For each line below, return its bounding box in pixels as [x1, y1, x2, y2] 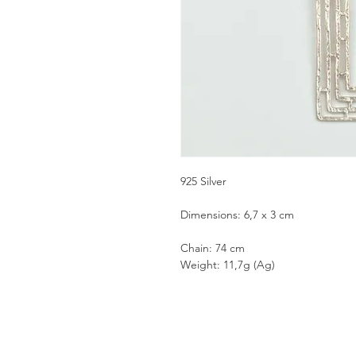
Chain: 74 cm [180, 240, 245, 255]
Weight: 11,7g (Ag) [180, 257, 275, 272]
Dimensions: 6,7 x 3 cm [180, 207, 294, 222]
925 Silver [180, 173, 226, 188]
